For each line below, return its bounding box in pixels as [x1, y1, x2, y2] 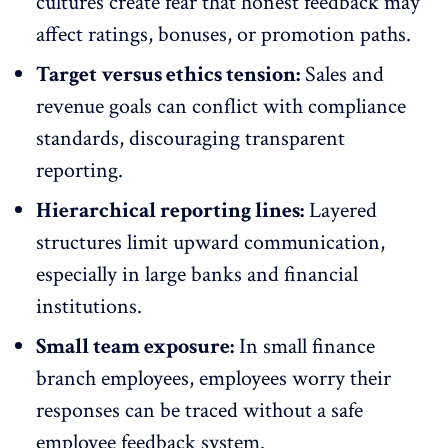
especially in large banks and [36, 259, 284, 289]
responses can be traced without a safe [36, 395, 363, 425]
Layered [304, 195, 377, 225]
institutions [36, 291, 137, 321]
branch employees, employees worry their [36, 363, 391, 393]
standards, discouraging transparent [36, 123, 345, 153]
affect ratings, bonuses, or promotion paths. [36, 19, 411, 49]
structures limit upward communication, [36, 227, 385, 257]
